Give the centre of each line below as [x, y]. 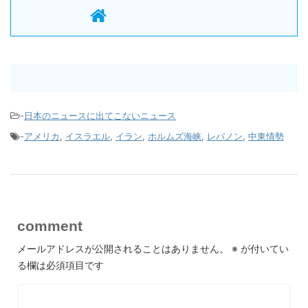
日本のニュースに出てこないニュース [100, 116]
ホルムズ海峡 [175, 136]
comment [50, 226]
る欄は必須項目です [60, 265]
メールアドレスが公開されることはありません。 [123, 249]
